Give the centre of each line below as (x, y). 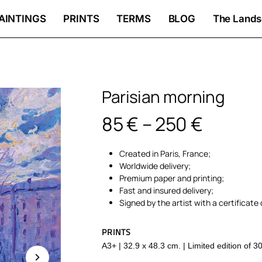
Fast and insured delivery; (167, 190)
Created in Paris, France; (165, 154)
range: (230, 142)
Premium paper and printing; (172, 178)
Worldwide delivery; (155, 166)
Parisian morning (163, 96)
